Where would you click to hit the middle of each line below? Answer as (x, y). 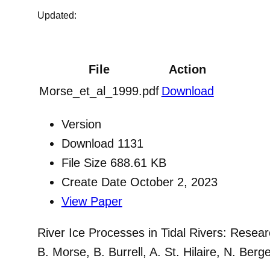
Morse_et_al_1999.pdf (99, 91)
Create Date (96, 182)
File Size (86, 162)
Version (81, 124)
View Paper (92, 201)
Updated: (57, 15)
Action (188, 69)
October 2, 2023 (174, 182)
